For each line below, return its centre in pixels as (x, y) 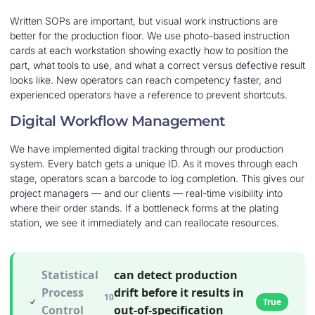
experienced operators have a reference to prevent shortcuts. (149, 94)
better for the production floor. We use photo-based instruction (150, 35)
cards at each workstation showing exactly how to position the (149, 50)
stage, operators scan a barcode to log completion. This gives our (157, 179)
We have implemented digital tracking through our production (147, 149)
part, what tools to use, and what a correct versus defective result (157, 65)
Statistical (70, 275)
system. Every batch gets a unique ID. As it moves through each (154, 164)
